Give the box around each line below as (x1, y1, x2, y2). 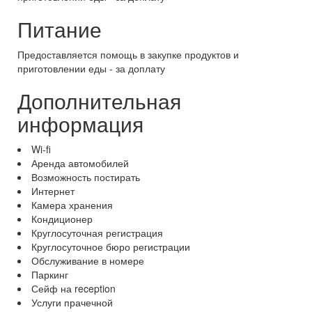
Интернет (31, 184, 75, 198)
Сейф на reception (31, 281, 116, 295)
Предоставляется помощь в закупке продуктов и (17, 47, 239, 61)
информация (17, 109, 143, 139)
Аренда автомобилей (31, 156, 129, 170)
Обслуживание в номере (31, 253, 144, 267)
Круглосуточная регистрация (31, 226, 163, 240)
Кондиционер (31, 212, 93, 226)
